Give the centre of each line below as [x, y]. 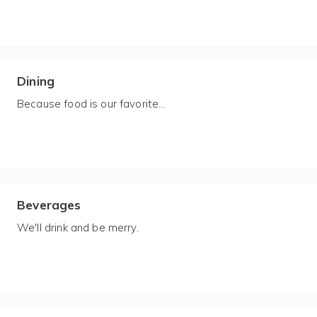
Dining [36, 81]
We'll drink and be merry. [78, 227]
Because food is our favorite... [91, 104]
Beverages [49, 205]
